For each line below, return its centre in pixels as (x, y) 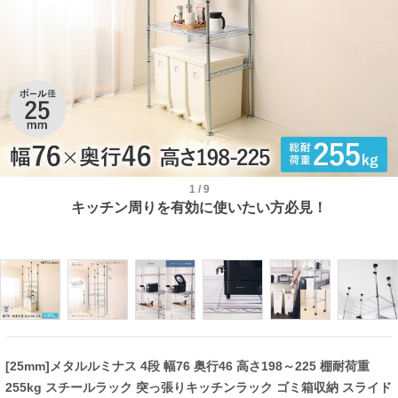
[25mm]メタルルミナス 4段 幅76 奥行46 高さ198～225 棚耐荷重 (187, 366)
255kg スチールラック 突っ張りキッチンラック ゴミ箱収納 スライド (199, 387)
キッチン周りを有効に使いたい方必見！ (199, 208)
